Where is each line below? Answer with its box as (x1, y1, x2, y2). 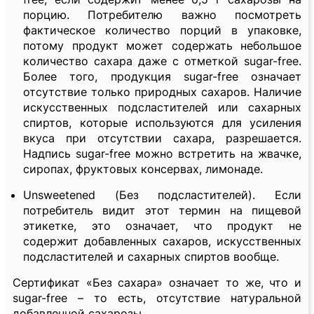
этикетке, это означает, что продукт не (23, 219, 301, 233)
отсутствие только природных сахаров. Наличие (23, 85, 301, 100)
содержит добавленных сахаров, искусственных (23, 234, 301, 249)
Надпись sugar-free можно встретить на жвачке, (23, 146, 301, 161)
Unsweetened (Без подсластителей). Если (23, 188, 301, 203)
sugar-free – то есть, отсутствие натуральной (13, 291, 301, 306)
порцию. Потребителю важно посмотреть (23, 8, 301, 22)
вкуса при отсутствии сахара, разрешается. (23, 131, 301, 146)
